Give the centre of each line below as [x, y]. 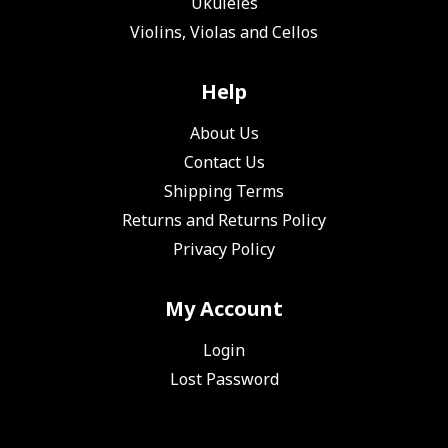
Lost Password [224, 378]
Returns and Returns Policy [224, 219]
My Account [224, 308]
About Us [224, 132]
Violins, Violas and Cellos [224, 31]
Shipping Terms [224, 190]
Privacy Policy [224, 248]
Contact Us [224, 161]
